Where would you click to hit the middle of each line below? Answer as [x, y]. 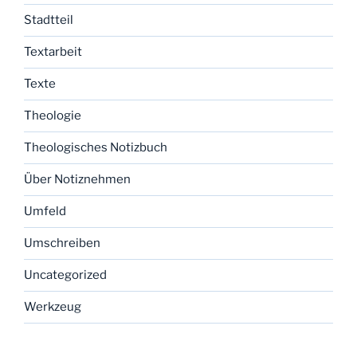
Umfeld [45, 212]
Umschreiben [62, 243]
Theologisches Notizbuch [96, 148]
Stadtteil [49, 20]
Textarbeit [53, 52]
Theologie [53, 116]
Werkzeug [53, 307]
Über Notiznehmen [77, 180]
